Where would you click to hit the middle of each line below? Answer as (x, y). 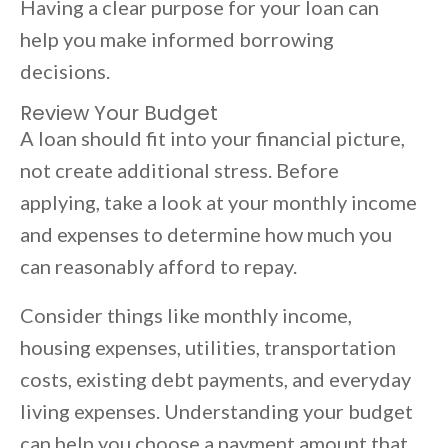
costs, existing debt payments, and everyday (215, 379)
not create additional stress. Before (179, 170)
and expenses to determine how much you (206, 234)
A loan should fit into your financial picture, (212, 138)
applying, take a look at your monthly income (218, 202)
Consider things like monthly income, (186, 315)
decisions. (65, 71)
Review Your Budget (119, 113)
